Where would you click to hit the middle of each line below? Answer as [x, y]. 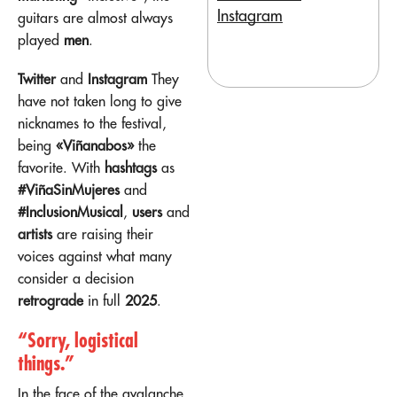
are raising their [103, 234]
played [41, 40]
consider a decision [76, 278]
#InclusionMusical [70, 211]
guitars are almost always [95, 18]
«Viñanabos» [95, 145]
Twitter [37, 78]
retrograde [51, 300]
